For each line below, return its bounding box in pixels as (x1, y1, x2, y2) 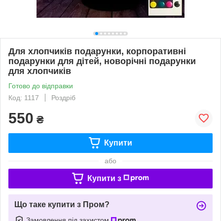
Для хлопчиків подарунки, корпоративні (8, 46, 186, 56)
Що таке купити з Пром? (14, 200, 110, 209)
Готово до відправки (8, 81, 73, 90)
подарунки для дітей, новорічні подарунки (8, 56, 196, 66)
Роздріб (51, 93, 75, 102)
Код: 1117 (8, 93, 39, 102)
